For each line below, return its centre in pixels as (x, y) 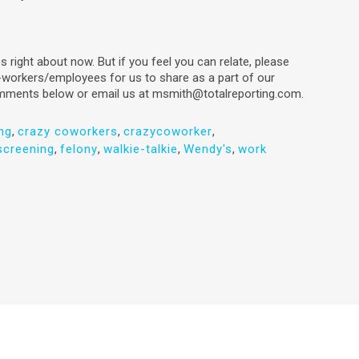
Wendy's (208, 149)
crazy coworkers (68, 132)
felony (79, 149)
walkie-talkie (141, 149)
